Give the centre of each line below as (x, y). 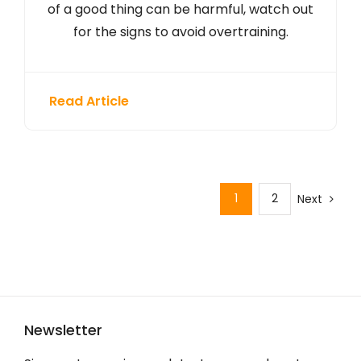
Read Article (89, 101)
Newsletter (63, 330)
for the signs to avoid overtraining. (180, 31)
